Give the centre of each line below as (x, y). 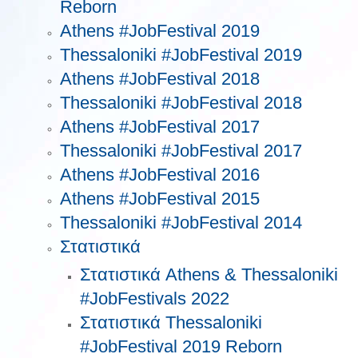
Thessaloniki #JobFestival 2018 (181, 103)
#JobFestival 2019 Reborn (181, 346)
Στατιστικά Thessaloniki (171, 322)
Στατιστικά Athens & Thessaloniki (209, 274)
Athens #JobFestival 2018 (160, 79)
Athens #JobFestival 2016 (160, 175)
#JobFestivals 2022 (155, 298)
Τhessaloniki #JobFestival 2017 (181, 151)
